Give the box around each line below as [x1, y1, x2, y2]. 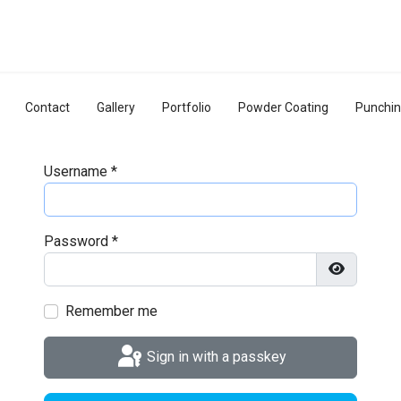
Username [44, 163, 107, 180]
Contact [24, 100, 70, 115]
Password [44, 233, 108, 250]
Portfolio [161, 100, 211, 115]
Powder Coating [237, 100, 328, 115]
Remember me [65, 303, 158, 320]
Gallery [96, 100, 135, 115]
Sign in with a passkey [147, 347, 286, 365]
